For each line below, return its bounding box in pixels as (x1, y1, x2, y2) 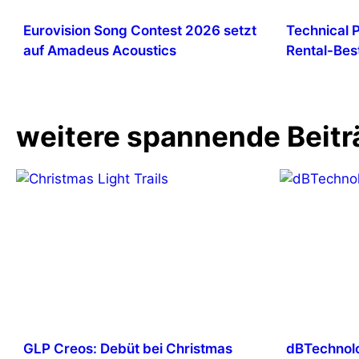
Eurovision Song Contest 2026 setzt (22, 22, 256, 38)
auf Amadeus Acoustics (22, 42, 176, 58)
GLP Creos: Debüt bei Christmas (22, 341, 232, 357)
